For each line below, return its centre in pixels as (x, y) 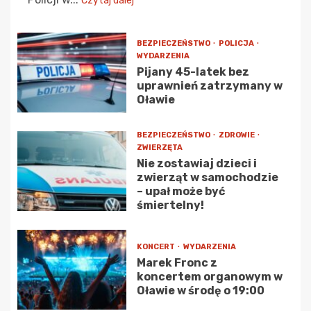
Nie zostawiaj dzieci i (196, 164)
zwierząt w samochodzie (207, 178)
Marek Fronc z (177, 263)
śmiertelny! (170, 205)
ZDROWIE (237, 135)
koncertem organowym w (209, 277)
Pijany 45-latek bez (193, 72)
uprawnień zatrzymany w (209, 86)
